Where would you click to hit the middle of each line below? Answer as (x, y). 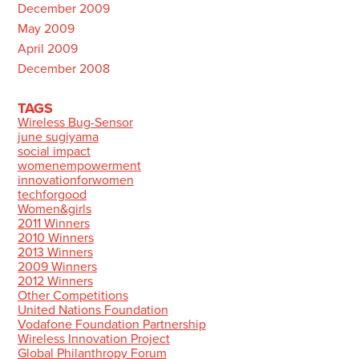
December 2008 (63, 69)
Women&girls (54, 209)
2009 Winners (57, 267)
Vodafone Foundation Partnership (111, 325)
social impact (54, 151)
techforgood (52, 195)
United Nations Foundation (93, 310)
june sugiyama (58, 137)
